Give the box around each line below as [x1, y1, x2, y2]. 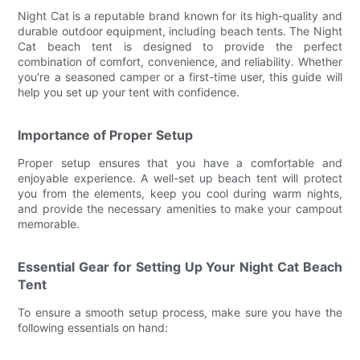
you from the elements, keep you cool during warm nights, [18, 186, 342, 200]
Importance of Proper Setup [18, 126, 194, 143]
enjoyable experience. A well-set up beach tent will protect [18, 170, 342, 185]
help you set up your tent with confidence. [18, 84, 240, 99]
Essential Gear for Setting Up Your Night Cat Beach [18, 258, 342, 275]
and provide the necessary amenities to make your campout [18, 201, 342, 215]
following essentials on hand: [18, 320, 169, 334]
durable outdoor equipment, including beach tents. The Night [18, 23, 342, 38]
